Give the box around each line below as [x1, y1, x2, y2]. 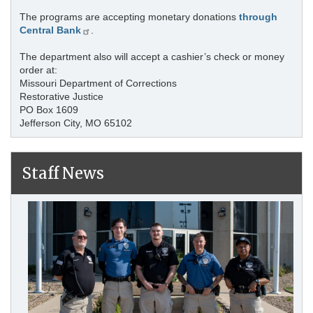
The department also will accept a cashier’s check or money [20, 51, 284, 63]
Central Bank [20, 24, 81, 36]
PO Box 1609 [20, 104, 78, 116]
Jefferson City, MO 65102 [20, 117, 132, 129]
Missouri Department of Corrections [20, 78, 177, 89]
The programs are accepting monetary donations [20, 11, 239, 23]
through [239, 11, 277, 23]
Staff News [22, 163, 104, 184]
